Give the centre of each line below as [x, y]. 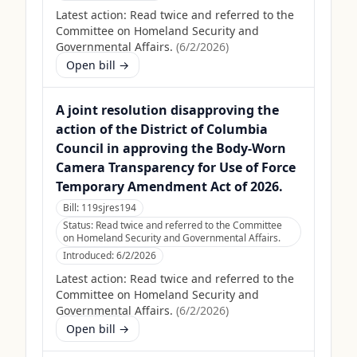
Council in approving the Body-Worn [171, 148]
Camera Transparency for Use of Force [176, 167]
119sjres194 [109, 208]
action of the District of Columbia [162, 129]
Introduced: [90, 255]
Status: [79, 225]
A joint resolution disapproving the [167, 110]
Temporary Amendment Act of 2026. [169, 186]
